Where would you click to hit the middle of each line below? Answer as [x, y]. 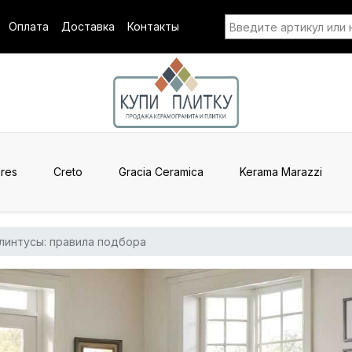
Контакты [153, 26]
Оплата [29, 26]
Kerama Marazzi [281, 172]
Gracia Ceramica [161, 172]
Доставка [88, 26]
